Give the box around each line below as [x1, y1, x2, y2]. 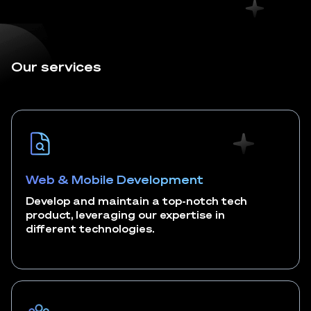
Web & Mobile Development [26, 172, 203, 187]
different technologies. [26, 222, 154, 235]
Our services [11, 58, 101, 74]
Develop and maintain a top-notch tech [26, 194, 247, 207]
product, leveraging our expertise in [26, 208, 225, 221]
